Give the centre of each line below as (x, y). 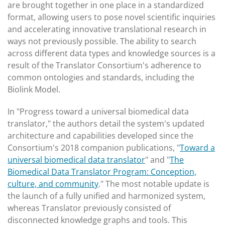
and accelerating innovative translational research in (107, 29)
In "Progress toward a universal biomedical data (98, 111)
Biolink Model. (34, 89)
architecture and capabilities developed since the (100, 136)
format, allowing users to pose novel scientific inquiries (111, 17)
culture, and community (53, 184)
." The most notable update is (154, 184)
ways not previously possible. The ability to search (102, 41)
